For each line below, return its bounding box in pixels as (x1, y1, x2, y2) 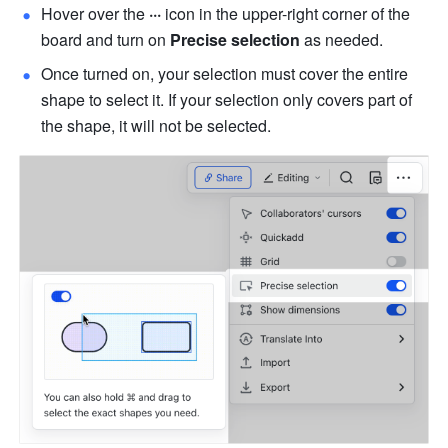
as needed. (300, 28, 384, 52)
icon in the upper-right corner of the (161, 2, 411, 26)
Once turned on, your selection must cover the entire (41, 62, 409, 86)
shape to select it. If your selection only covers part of (41, 88, 413, 112)
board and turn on (41, 28, 171, 52)
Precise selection (170, 28, 301, 52)
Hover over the (41, 2, 150, 26)
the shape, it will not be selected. (41, 114, 272, 138)
